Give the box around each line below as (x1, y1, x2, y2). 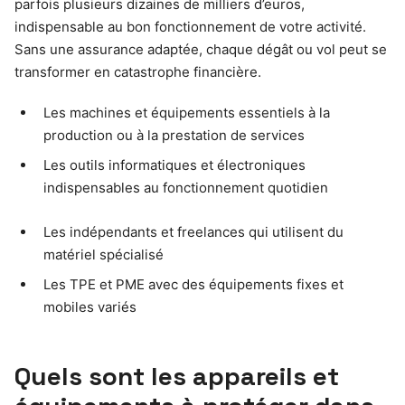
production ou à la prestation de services (43, 126, 305, 144)
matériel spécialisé (43, 245, 164, 263)
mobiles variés (43, 297, 137, 316)
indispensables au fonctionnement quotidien (43, 178, 328, 196)
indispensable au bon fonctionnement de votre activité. (14, 17, 366, 35)
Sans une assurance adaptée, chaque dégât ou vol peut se (14, 40, 387, 58)
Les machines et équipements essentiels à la (43, 103, 330, 121)
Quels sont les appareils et (14, 359, 339, 392)
